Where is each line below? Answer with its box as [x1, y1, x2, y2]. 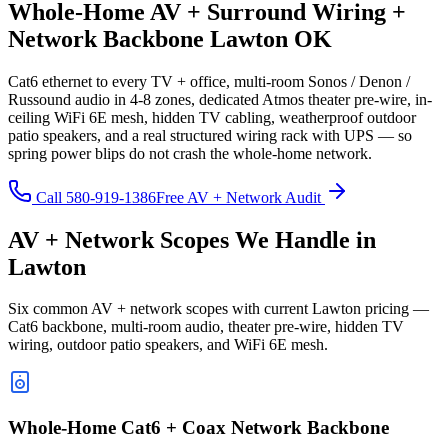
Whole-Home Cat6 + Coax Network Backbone [8, 417, 389, 439]
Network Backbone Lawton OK [8, 25, 332, 52]
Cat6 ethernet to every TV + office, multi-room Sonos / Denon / [8, 72, 410, 90]
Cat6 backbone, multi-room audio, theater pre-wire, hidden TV [8, 318, 404, 336]
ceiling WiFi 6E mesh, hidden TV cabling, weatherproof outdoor [8, 108, 416, 126]
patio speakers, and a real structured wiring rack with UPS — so [8, 126, 412, 144]
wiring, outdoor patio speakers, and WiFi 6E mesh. [8, 336, 328, 354]
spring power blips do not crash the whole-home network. [8, 144, 372, 162]
